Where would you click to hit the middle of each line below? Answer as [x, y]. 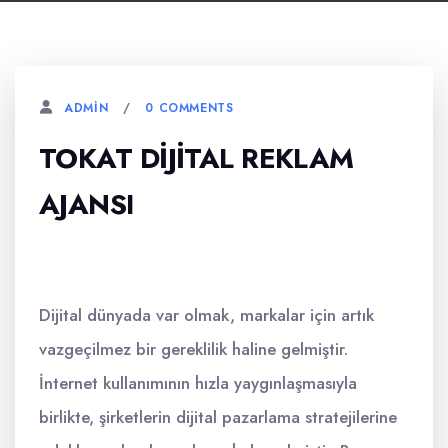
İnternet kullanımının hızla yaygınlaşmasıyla [198, 383]
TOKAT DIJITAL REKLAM [196, 158]
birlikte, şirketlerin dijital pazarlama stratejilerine [218, 417]
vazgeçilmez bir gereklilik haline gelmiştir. [193, 349]
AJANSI [86, 204]
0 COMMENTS [189, 107]
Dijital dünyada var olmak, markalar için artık [206, 315]
